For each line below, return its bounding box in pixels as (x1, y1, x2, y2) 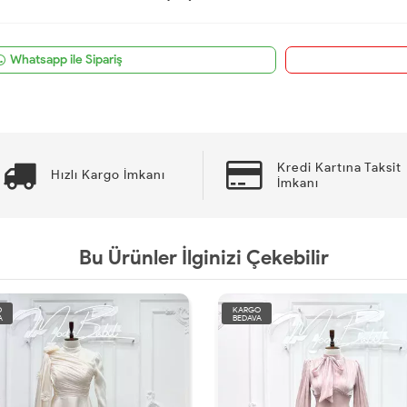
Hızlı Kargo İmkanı (50, 167, 165, 184)
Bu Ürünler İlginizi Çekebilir (78, 244, 329, 270)
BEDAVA (238, 312, 268, 323)
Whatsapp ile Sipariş (9, 51, 123, 67)
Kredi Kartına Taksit (277, 159, 402, 175)
